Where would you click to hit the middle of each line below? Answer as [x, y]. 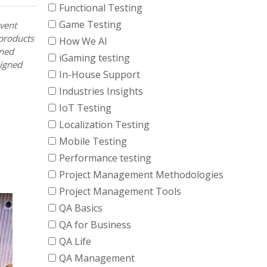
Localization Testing [104, 125]
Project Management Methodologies [141, 175]
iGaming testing [94, 58]
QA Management [97, 258]
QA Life [75, 241]
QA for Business [95, 225]
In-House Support [100, 74]
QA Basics [81, 208]
